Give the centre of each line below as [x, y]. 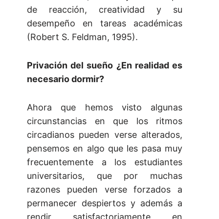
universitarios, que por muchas [105, 176]
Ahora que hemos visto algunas [105, 108]
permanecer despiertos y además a [105, 203]
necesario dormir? [66, 79]
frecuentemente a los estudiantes [105, 162]
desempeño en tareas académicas [105, 23]
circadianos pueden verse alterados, [105, 135]
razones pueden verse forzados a [105, 190]
